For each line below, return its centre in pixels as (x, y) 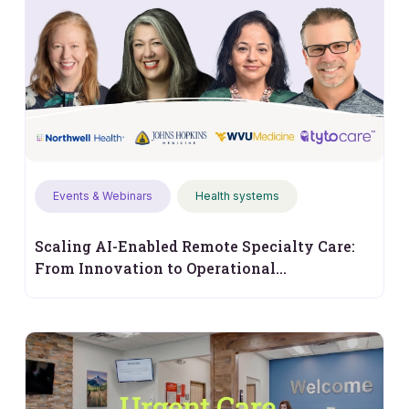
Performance (83, 290)
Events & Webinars (103, 196)
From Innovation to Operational (155, 268)
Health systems (237, 196)
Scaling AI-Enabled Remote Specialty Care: (195, 246)
